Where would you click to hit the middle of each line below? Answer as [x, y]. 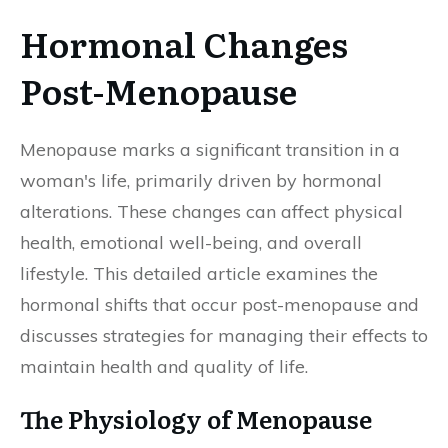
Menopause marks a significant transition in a [210, 149]
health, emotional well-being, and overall [191, 242]
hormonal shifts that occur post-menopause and [219, 304]
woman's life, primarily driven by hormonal [201, 180]
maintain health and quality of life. [164, 366]
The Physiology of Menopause [196, 418]
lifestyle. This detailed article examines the [199, 273]
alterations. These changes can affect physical [211, 211]
